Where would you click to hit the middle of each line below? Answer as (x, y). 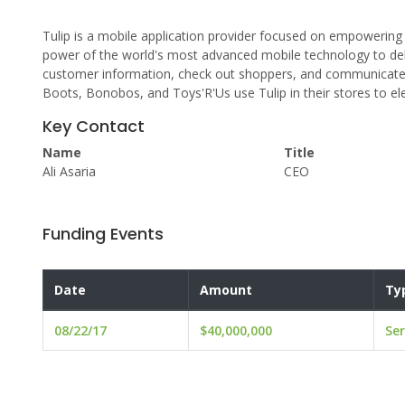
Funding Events (103, 234)
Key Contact (94, 127)
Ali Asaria (69, 172)
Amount (226, 290)
